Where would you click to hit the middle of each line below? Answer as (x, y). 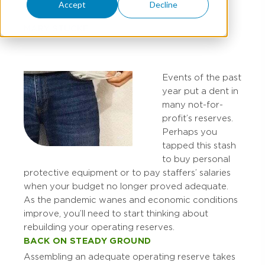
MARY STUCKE (56, 28)
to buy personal (196, 159)
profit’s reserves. (198, 118)
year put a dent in (200, 91)
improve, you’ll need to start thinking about (116, 214)
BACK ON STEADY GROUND (88, 241)
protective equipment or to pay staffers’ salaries (127, 173)
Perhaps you (190, 132)
